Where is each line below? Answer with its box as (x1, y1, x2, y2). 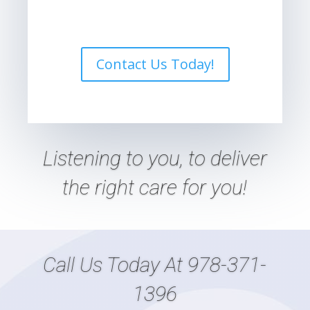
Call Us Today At (43, 253, 188, 277)
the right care (62, 175, 183, 200)
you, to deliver (143, 146, 267, 171)
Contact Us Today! (95, 55, 215, 74)
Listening (42, 146, 126, 171)
